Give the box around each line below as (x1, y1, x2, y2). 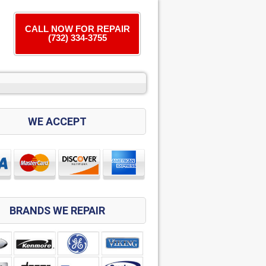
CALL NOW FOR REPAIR (24, 24, 130, 34)
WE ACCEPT (27, 115, 87, 128)
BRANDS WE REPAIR (9, 204, 105, 217)
